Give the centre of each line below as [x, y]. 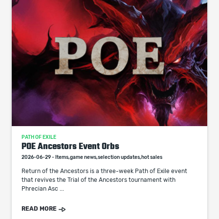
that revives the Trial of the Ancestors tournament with [99, 180]
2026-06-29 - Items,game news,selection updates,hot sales [92, 157]
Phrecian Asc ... [43, 189]
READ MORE [39, 209]
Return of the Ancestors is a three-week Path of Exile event [104, 171]
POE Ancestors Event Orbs [70, 146]
